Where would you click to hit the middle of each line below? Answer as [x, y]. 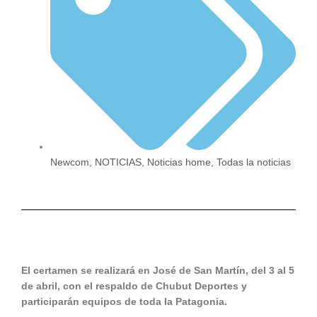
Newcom [70, 162]
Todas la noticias [254, 162]
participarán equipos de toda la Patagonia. [124, 302]
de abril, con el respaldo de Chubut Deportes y [134, 287]
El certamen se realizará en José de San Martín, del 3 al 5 [158, 271]
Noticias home [179, 162]
